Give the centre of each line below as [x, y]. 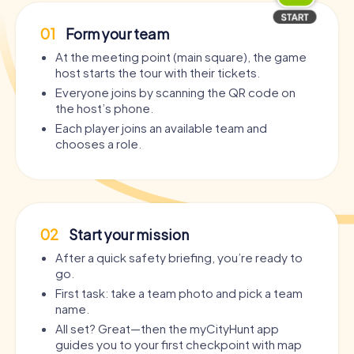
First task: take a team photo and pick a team [179, 292]
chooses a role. [98, 143]
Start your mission [128, 234]
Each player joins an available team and [161, 127]
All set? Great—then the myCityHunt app [167, 328]
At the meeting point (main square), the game [181, 56]
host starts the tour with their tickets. [158, 72]
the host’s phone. [104, 107]
